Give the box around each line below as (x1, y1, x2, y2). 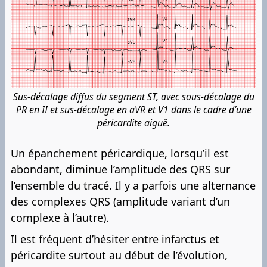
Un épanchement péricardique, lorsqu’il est (11, 146, 229, 161)
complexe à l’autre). (11, 210, 109, 225)
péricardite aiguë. (97, 116, 170, 130)
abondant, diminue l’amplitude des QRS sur (11, 162, 230, 177)
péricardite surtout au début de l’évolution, (11, 248, 228, 263)
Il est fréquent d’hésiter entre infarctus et (11, 232, 219, 247)
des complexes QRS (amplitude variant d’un (11, 194, 230, 209)
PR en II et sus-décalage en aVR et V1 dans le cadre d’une (15, 103, 252, 117)
